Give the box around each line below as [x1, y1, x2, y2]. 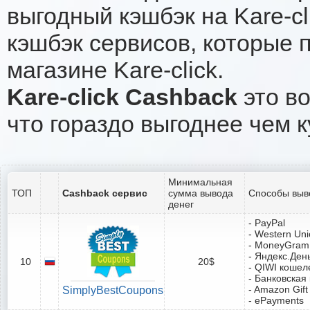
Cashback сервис [62, 187, 147, 199]
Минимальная [168, 176, 232, 188]
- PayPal [248, 217, 285, 228]
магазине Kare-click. [7, 56, 224, 83]
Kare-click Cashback [7, 83, 237, 110]
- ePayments [248, 294, 304, 306]
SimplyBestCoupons [62, 284, 163, 296]
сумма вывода [168, 187, 233, 199]
